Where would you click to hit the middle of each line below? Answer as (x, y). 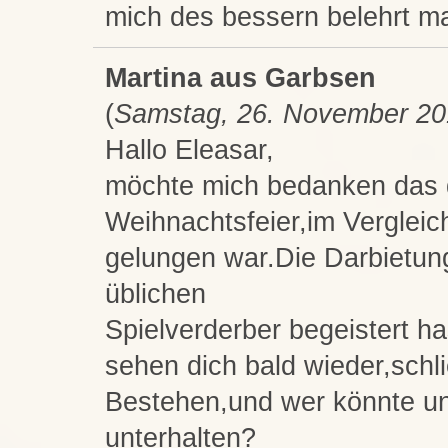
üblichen (155, 294)
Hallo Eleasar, (189, 150)
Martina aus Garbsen (240, 78)
